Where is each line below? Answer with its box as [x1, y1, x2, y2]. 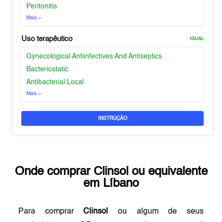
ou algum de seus [108, 208, 204, 216]
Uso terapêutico [21, 35, 73, 43]
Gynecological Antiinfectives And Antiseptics [26, 53, 163, 60]
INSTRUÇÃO [98, 116, 127, 121]
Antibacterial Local [26, 79, 84, 86]
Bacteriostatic [26, 66, 69, 73]
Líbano [103, 178, 139, 190]
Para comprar [18, 208, 84, 216]
